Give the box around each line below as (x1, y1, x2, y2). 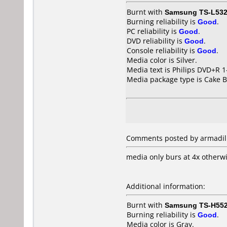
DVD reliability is (127, 36, 184, 46)
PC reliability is (127, 26, 179, 36)
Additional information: (126, 181, 205, 191)
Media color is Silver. (127, 55, 197, 65)
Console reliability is (127, 46, 197, 55)
